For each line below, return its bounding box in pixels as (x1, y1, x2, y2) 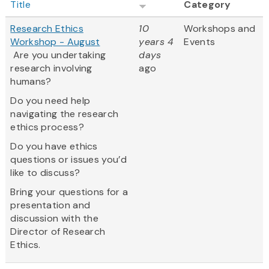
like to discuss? (10, 166, 80, 180)
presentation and (10, 199, 91, 212)
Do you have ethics (10, 140, 98, 153)
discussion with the (10, 212, 99, 225)
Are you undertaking (10, 49, 106, 62)
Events (184, 35, 216, 49)
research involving (10, 62, 92, 75)
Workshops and (184, 22, 256, 35)
